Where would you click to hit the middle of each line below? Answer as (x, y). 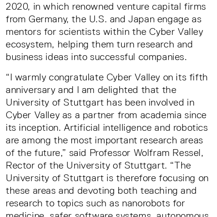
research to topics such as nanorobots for (96, 203)
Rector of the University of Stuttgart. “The (99, 165)
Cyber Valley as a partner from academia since (107, 115)
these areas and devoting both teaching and (101, 190)
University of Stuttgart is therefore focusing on (107, 178)
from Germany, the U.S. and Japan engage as (104, 19)
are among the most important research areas (105, 140)
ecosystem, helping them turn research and (100, 44)
